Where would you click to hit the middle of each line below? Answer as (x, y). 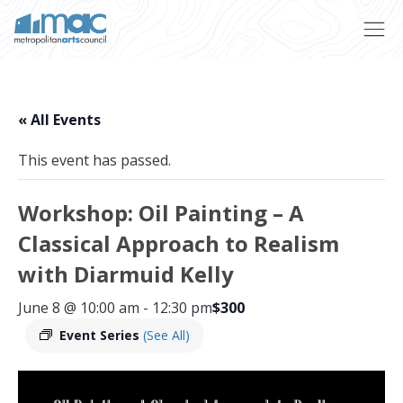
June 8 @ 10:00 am (79, 308)
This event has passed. (94, 160)
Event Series (101, 335)
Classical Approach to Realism (179, 243)
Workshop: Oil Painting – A (161, 213)
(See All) (166, 335)
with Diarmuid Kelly (126, 274)
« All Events (59, 120)
